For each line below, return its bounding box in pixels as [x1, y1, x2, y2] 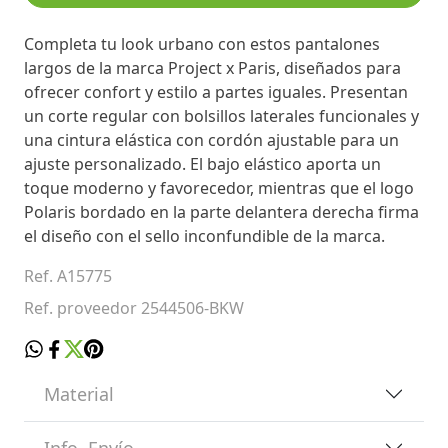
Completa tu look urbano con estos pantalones [24, 32, 380, 55]
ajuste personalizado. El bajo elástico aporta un [24, 152, 381, 175]
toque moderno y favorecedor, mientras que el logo [24, 176, 414, 199]
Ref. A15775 [24, 264, 112, 287]
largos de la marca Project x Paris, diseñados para [24, 56, 401, 79]
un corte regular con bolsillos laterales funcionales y [24, 104, 419, 127]
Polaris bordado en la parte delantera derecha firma [24, 200, 419, 223]
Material [44, 381, 114, 406]
